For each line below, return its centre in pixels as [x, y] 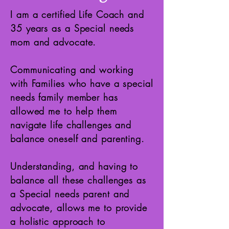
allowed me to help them [64, 111]
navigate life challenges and [71, 125]
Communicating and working [72, 70]
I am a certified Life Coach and [77, 14]
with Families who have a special [82, 83]
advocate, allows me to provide [79, 208]
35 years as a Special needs [72, 28]
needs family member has [64, 97]
